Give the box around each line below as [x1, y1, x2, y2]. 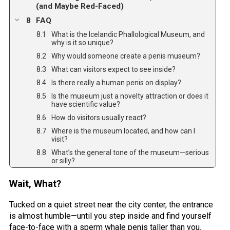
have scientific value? [51, 100, 120, 108]
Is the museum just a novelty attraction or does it [51, 91, 208, 100]
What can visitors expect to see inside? [51, 65, 176, 73]
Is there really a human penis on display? [51, 78, 181, 87]
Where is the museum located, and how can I [51, 126, 195, 135]
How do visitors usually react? [51, 113, 146, 122]
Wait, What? [9, 178, 61, 189]
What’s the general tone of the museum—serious [51, 148, 209, 157]
